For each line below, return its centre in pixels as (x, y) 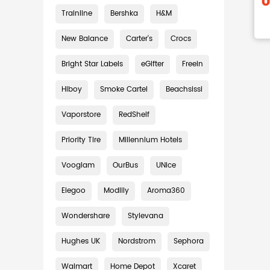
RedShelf (134, 115)
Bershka (124, 14)
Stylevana (146, 216)
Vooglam (78, 165)
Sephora (189, 241)
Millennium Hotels (150, 140)
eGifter (152, 64)
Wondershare (86, 216)
